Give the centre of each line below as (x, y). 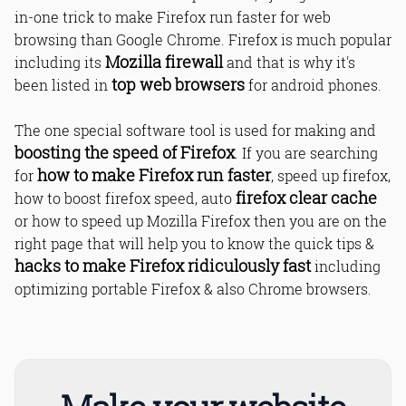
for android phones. (313, 85)
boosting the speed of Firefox (125, 153)
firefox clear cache (306, 198)
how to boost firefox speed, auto (125, 198)
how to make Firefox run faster (154, 175)
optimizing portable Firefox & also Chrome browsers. (193, 289)
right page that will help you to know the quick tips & (194, 243)
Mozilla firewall (164, 62)
